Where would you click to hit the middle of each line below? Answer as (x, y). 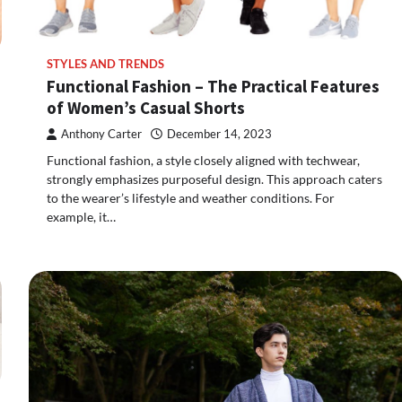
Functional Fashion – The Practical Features (213, 87)
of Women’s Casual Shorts (146, 108)
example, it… (81, 217)
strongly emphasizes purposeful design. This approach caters (214, 179)
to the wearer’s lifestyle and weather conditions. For (191, 198)
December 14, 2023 (219, 135)
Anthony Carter (101, 135)
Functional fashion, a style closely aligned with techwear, (203, 161)
